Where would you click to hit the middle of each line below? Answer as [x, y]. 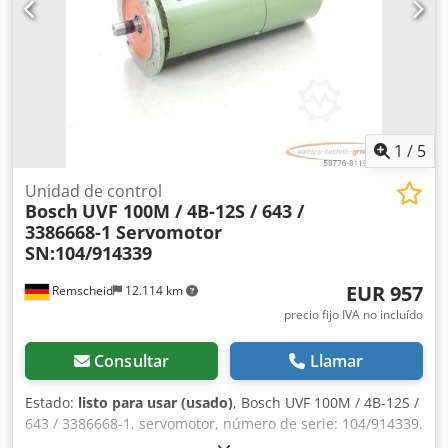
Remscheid [81, 290]
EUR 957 [384, 293]
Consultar [131, 360]
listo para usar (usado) [155, 402]
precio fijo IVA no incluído [353, 314]
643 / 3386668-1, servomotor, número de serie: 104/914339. [224, 423]
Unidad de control [93, 190]
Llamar [336, 360]
